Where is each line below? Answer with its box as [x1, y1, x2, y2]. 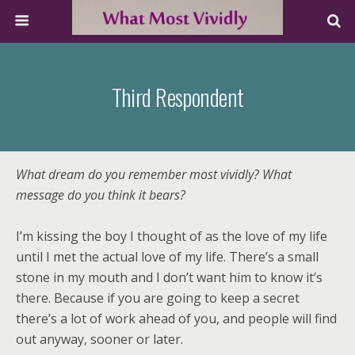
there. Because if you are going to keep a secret [16, 289, 300, 307]
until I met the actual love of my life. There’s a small [16, 248, 319, 265]
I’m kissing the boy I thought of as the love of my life [16, 227, 327, 245]
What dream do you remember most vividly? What [16, 166, 292, 183]
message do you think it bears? [16, 186, 185, 204]
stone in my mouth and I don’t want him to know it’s [16, 269, 323, 286]
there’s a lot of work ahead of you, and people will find [16, 310, 337, 327]
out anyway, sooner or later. [16, 330, 183, 348]
